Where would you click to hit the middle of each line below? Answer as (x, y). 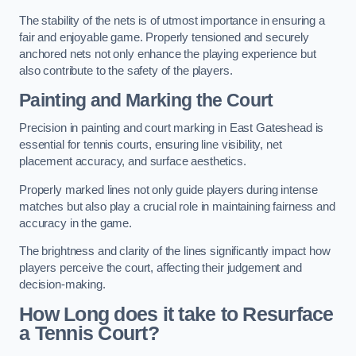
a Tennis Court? (89, 333)
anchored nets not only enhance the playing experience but (168, 54)
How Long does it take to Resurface (176, 314)
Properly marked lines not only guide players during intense (168, 190)
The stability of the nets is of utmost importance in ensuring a (172, 21)
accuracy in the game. (77, 223)
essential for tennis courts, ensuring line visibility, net (151, 145)
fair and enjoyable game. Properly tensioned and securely (164, 38)
